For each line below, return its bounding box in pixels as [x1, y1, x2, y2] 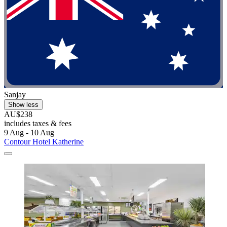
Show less [8, 100, 39, 108]
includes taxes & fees [4, 119, 71, 128]
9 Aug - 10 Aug [4, 128, 54, 137]
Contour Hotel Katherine [4, 137, 84, 146]
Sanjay [4, 90, 26, 99]
